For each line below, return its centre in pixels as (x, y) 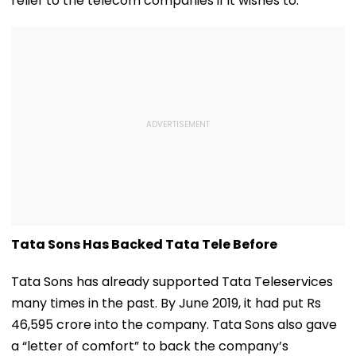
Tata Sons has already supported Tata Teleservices (172, 281)
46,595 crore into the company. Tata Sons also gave (174, 324)
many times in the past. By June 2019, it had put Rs (166, 303)
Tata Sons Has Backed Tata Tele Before (144, 244)
